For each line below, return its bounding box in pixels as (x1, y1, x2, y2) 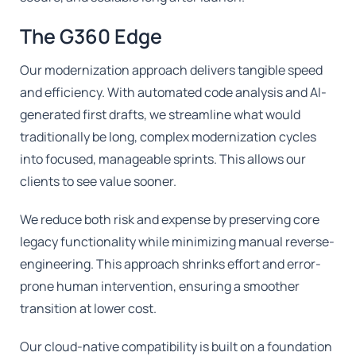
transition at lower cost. (20, 299, 157, 317)
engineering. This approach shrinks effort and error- (20, 254, 322, 273)
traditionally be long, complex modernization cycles (20, 127, 317, 145)
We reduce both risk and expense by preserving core (20, 210, 320, 228)
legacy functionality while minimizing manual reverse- (20, 232, 335, 250)
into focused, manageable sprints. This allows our (20, 149, 307, 168)
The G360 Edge (20, 21, 163, 50)
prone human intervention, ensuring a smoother (20, 277, 300, 295)
